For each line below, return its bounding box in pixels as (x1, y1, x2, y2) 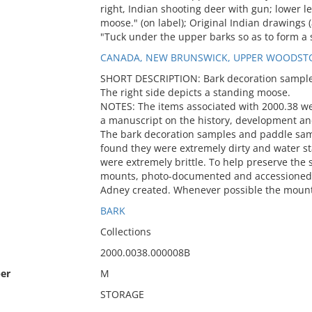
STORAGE (100, 288, 144, 301)
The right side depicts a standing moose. (100, 86, 290, 99)
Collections (100, 225, 151, 238)
